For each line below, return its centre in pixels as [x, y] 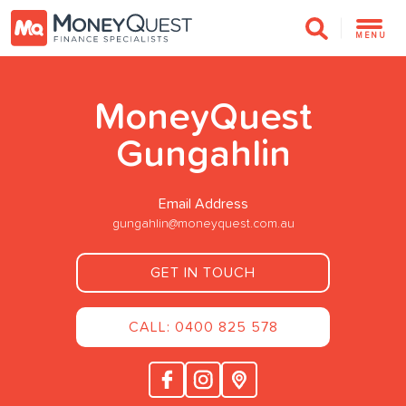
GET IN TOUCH [203, 272]
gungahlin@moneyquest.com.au [203, 223]
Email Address [203, 203]
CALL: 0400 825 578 [203, 327]
